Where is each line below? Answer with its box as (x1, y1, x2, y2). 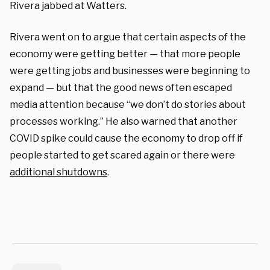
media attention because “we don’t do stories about (10, 98, 246, 110)
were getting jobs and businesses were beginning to (10, 64, 250, 77)
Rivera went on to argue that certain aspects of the (10, 31, 246, 43)
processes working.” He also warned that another (10, 115, 237, 127)
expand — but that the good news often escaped (10, 81, 232, 93)
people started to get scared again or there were (10, 149, 235, 161)
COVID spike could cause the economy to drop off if (10, 132, 243, 144)
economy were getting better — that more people (10, 48, 240, 60)
